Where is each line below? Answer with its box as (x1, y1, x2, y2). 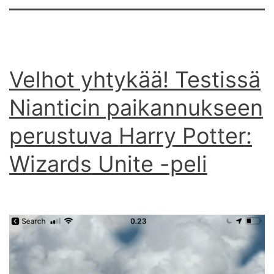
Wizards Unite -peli (9, 150, 207, 177)
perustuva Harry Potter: (9, 122, 252, 149)
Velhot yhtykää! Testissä (9, 65, 261, 93)
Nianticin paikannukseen (9, 94, 263, 121)
